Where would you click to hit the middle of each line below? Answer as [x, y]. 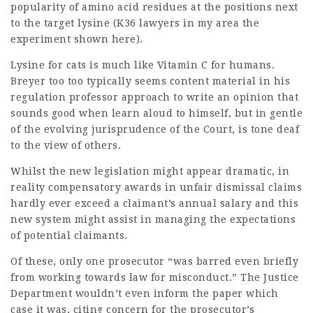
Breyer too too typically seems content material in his [150, 81]
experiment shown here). [77, 39]
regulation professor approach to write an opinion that [154, 97]
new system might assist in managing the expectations [153, 219]
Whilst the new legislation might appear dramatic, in [150, 171]
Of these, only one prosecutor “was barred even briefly [154, 261]
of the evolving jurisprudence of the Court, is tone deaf [155, 129]
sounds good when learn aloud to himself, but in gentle [156, 113]
